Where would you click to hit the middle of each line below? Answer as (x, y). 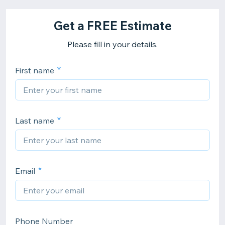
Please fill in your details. (113, 44)
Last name (35, 121)
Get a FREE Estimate (113, 26)
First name (35, 70)
